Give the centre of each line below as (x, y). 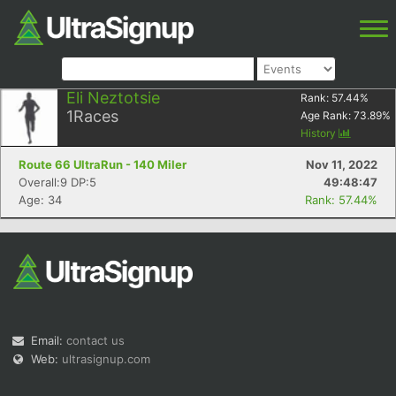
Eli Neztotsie (113, 98)
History (320, 133)
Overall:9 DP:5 (57, 182)
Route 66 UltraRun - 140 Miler (103, 164)
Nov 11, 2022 (342, 164)
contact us (95, 340)
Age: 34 (40, 200)
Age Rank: (327, 115)
